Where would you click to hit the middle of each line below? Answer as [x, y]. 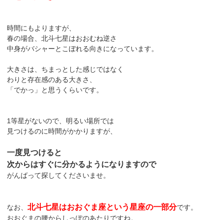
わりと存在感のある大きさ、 [52, 79]
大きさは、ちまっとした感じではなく [66, 69]
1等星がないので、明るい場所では [61, 121]
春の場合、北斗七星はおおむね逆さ [62, 38]
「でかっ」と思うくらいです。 [55, 90]
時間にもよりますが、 [41, 28]
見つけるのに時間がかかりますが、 [62, 131]
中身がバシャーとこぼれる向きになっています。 [83, 48]
